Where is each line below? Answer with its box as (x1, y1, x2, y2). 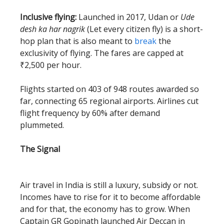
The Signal (20, 143, 60, 154)
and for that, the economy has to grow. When (20, 203, 190, 214)
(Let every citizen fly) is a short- (85, 23, 203, 34)
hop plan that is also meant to (20, 35, 134, 46)
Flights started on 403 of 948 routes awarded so (20, 83, 199, 94)
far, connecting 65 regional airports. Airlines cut (20, 95, 198, 106)
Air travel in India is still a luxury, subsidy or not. (20, 179, 198, 190)
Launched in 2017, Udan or (76, 11, 180, 22)
